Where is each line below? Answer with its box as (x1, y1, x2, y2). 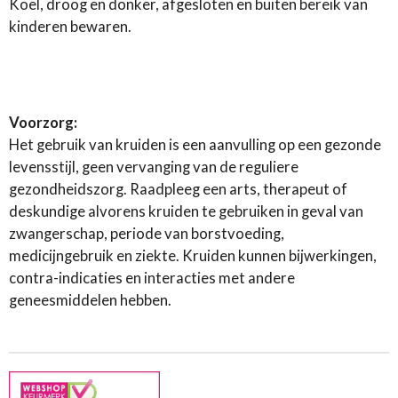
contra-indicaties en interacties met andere (9, 269, 295, 288)
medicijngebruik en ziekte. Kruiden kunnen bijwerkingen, (9, 247, 377, 266)
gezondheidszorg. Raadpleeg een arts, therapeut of (9, 180, 347, 199)
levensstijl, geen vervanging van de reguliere (9, 158, 298, 177)
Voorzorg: (9, 114, 77, 132)
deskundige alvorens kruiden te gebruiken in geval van (9, 203, 363, 221)
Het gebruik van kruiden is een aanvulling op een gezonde (9, 136, 381, 155)
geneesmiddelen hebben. (9, 291, 171, 310)
